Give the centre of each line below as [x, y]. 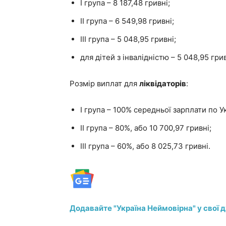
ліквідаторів [163, 83]
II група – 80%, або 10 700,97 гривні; [146, 128]
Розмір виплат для [104, 83]
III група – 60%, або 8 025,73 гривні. [145, 146]
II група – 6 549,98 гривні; [127, 21]
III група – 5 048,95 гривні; [128, 39]
